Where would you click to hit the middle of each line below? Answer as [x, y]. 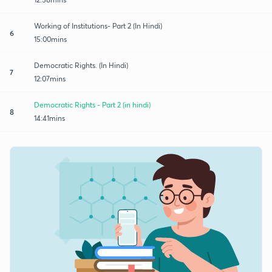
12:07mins [50, 78]
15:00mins [50, 39]
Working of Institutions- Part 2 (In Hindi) [98, 25]
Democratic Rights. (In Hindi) [81, 65]
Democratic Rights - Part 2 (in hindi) [92, 104]
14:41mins [49, 118]
